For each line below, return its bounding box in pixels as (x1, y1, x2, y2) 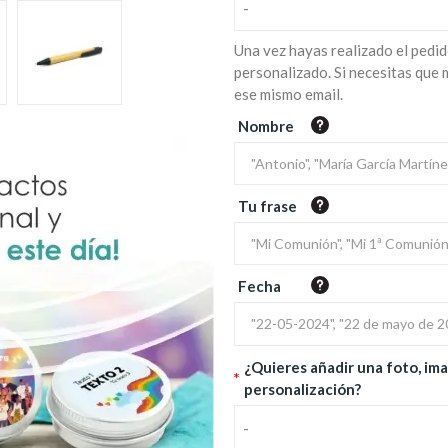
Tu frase (238, 197, 297, 216)
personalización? (244, 379, 361, 398)
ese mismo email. (234, 85, 343, 103)
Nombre (238, 117, 294, 135)
